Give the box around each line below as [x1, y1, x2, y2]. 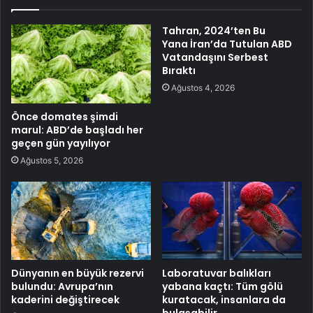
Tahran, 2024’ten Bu [162, 23, 265, 38]
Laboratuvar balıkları [162, 266, 271, 281]
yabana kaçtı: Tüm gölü [162, 279, 283, 294]
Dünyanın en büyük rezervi [11, 266, 144, 281]
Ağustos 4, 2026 [171, 82, 235, 93]
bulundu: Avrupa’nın [11, 279, 113, 294]
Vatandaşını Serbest [162, 50, 268, 64]
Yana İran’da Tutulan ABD [162, 36, 292, 51]
